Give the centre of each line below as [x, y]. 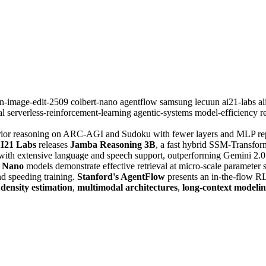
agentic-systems [164, 112]
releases [53, 144]
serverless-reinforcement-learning [70, 112]
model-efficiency [227, 112]
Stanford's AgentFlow [121, 176]
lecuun [208, 102]
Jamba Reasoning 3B [113, 144]
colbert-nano [95, 102]
